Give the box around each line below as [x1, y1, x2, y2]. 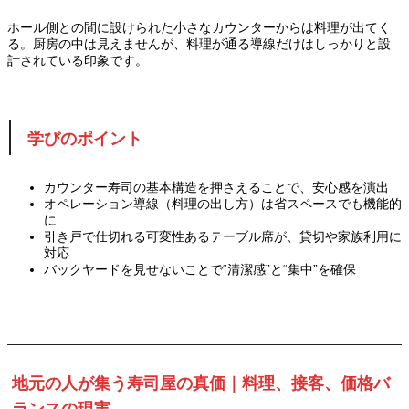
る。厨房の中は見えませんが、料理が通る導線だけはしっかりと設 [7, 37, 391, 52]
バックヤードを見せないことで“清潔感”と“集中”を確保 [44, 261, 356, 277]
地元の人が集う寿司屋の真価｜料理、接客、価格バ [11, 374, 390, 393]
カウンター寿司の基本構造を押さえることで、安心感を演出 [44, 179, 389, 194]
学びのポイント [26, 129, 142, 148]
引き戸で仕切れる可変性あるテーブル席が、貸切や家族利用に [44, 228, 402, 244]
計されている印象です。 [7, 53, 148, 68]
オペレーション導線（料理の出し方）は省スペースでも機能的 [44, 195, 402, 211]
